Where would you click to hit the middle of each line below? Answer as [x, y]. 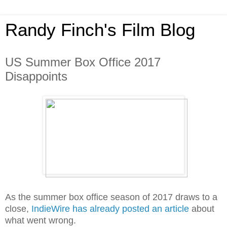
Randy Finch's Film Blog [100, 30]
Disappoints [36, 76]
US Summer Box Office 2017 [83, 62]
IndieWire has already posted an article [110, 209]
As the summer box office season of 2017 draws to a [111, 197]
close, [18, 209]
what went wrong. [41, 220]
